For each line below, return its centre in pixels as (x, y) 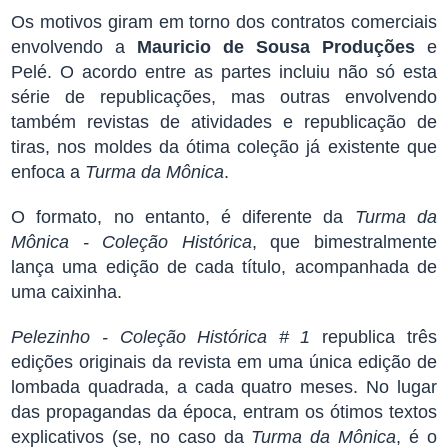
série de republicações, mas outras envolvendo (224, 97)
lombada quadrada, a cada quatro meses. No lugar (224, 387)
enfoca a (48, 172)
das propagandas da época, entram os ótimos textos (224, 412)
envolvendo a (74, 47)
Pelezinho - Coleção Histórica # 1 (161, 337)
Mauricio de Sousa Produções (276, 47)
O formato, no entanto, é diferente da (183, 217)
